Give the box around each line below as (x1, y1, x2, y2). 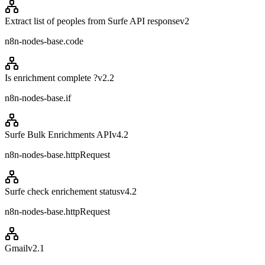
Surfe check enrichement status (5, 186, 120, 196)
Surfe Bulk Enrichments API (5, 129, 112, 140)
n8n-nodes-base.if (5, 92, 71, 103)
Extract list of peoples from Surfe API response (5, 15, 180, 26)
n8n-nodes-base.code (5, 35, 83, 46)
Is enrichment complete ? (5, 72, 98, 83)
